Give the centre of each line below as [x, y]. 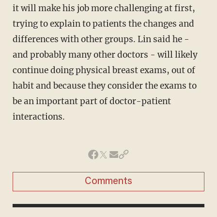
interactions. [39, 116]
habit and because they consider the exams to [104, 85]
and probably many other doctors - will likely [105, 54]
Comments [108, 181]
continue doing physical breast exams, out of [104, 70]
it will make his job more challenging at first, [104, 8]
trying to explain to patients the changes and [103, 23]
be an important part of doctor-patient [92, 101]
